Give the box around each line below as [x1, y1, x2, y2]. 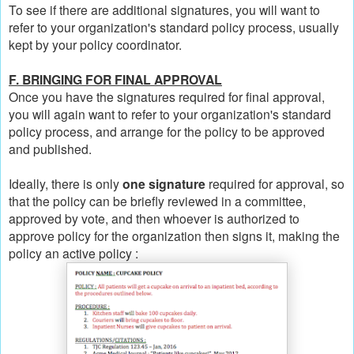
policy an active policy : [9, 244, 141, 262]
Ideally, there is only [9, 175, 122, 193]
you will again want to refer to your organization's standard [9, 105, 331, 123]
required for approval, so [205, 175, 345, 193]
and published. [9, 140, 95, 158]
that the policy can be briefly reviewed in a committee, [9, 192, 306, 210]
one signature [122, 175, 205, 194]
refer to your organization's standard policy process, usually [9, 18, 339, 36]
